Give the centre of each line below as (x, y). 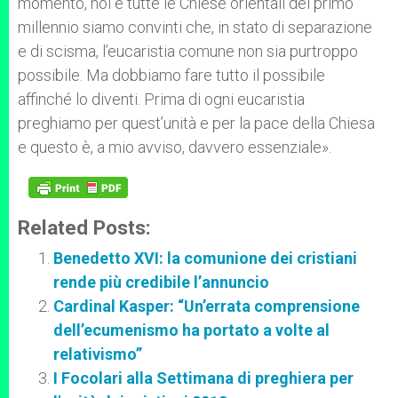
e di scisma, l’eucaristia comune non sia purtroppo (188, 51)
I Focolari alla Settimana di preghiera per (203, 378)
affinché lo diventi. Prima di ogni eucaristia (161, 99)
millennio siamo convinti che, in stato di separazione (195, 27)
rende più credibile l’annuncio (161, 282)
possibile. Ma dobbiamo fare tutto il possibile (171, 75)
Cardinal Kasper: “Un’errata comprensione (207, 306)
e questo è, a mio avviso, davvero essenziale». (175, 147)
